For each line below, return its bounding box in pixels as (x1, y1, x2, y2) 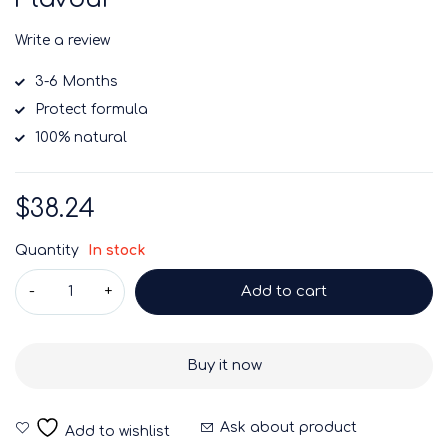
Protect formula (35, 102, 148, 118)
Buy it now (186, 357, 262, 375)
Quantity (15, 243, 79, 259)
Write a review (15, 33, 110, 49)
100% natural (35, 130, 127, 146)
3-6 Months (35, 74, 118, 90)
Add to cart (241, 283, 327, 301)
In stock (88, 243, 145, 259)
